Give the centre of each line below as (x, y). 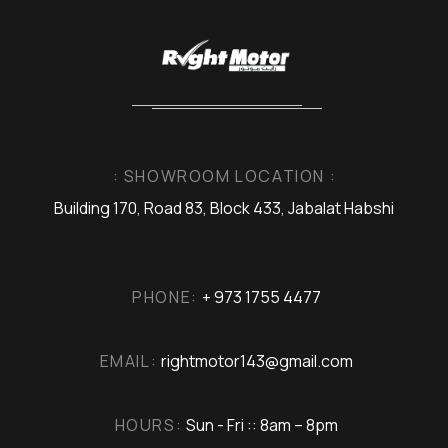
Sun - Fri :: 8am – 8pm (262, 424)
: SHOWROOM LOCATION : (224, 175)
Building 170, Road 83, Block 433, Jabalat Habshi (224, 207)
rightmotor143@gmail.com (257, 360)
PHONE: (165, 296)
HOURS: (148, 424)
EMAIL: (128, 360)
